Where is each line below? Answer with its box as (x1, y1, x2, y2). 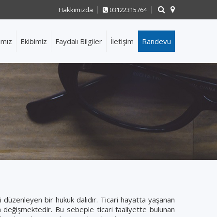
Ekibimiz (20, 36, 47, 46)
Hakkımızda (58, 5, 93, 14)
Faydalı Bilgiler (55, 36, 102, 46)
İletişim (110, 36, 134, 46)
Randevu (142, 36, 171, 46)
